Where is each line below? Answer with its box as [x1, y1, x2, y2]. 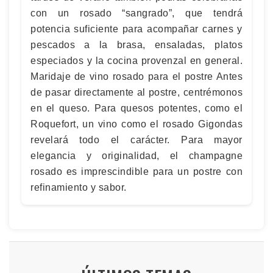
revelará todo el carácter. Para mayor [30, 134, 243, 145]
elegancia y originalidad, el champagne [30, 150, 243, 161]
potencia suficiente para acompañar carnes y [30, 23, 243, 34]
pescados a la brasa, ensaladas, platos [30, 39, 243, 50]
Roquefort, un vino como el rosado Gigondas [30, 118, 243, 129]
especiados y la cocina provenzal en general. [30, 55, 243, 66]
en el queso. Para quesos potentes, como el [30, 102, 243, 113]
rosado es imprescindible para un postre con [30, 166, 243, 177]
